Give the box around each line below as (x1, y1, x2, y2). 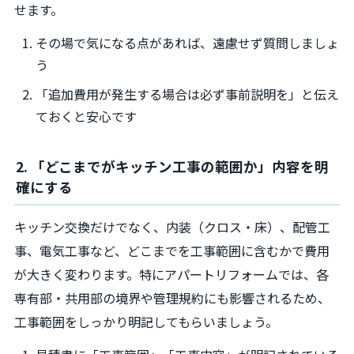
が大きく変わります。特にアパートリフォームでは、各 (14, 265, 329, 284)
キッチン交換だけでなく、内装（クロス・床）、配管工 (14, 217, 330, 237)
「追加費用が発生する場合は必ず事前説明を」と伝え (36, 84, 340, 104)
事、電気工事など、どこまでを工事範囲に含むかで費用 (14, 241, 330, 261)
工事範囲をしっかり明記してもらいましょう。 (14, 312, 278, 332)
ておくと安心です (36, 106, 137, 126)
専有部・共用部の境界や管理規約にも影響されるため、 (14, 288, 330, 308)
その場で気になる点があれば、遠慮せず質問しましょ (36, 32, 340, 52)
